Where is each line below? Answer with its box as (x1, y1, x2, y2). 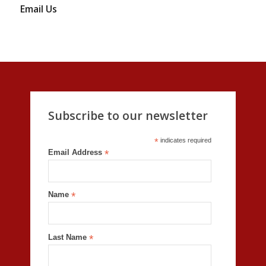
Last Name (47, 232, 89, 242)
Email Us (20, 2, 57, 15)
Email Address (47, 147, 104, 157)
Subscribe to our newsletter (47, 107, 208, 123)
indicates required (158, 136, 211, 144)
